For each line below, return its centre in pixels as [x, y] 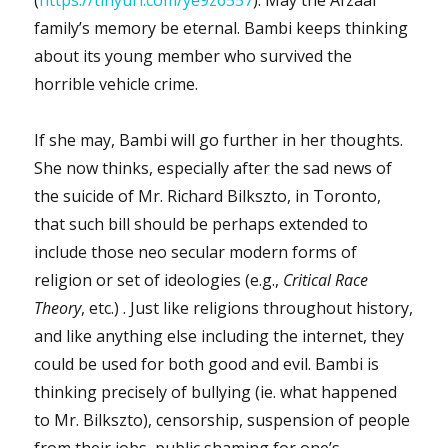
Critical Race [326, 279]
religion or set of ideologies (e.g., [159, 279]
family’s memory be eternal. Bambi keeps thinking [221, 27]
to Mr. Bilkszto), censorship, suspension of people [222, 419]
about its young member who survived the [193, 55]
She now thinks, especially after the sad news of [213, 167]
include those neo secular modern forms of [196, 251]
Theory [58, 307]
